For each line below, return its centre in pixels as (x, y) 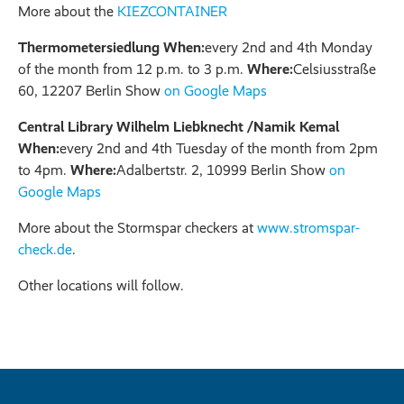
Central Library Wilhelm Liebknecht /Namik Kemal (179, 126)
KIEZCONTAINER (172, 11)
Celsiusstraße (335, 69)
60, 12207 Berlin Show (91, 90)
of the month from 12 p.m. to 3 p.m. (133, 69)
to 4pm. (44, 170)
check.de (45, 249)
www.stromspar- (308, 227)
